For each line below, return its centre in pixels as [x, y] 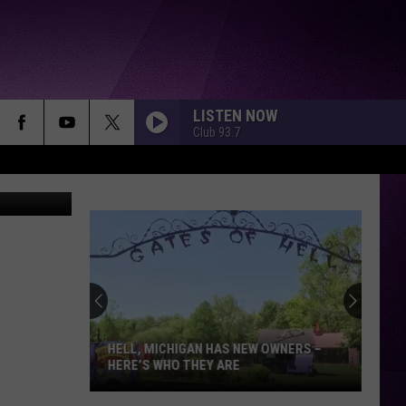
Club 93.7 [217, 132]
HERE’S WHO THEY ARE [174, 365]
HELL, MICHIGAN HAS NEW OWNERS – [215, 349]
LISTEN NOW [235, 115]
